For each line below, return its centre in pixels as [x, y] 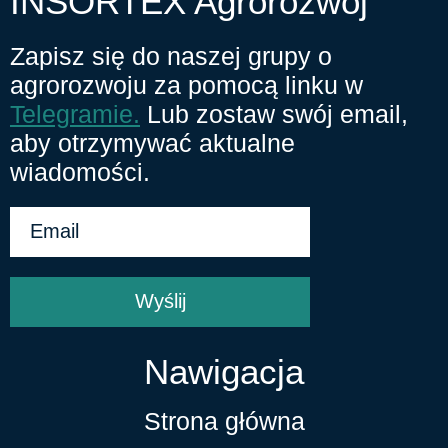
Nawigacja [223, 371]
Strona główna [224, 420]
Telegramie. [75, 113]
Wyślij [160, 301]
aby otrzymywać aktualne [152, 142]
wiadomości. [80, 171]
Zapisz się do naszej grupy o [171, 55]
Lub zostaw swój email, [277, 113]
